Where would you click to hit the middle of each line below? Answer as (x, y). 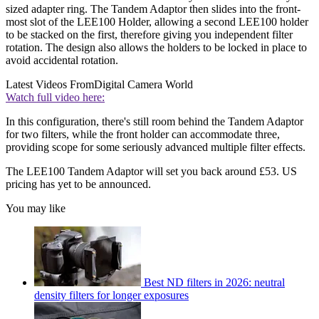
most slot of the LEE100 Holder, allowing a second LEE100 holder (157, 21)
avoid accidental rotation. (62, 60)
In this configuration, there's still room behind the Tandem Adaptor (155, 121)
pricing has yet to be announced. (78, 184)
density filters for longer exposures (111, 295)
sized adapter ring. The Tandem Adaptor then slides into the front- (153, 9)
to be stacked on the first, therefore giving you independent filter (149, 34)
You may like (36, 208)
